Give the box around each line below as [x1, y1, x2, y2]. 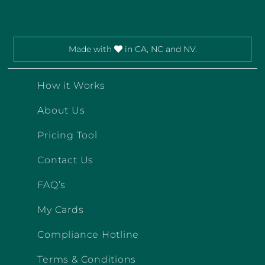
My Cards [37, 203, 84, 215]
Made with [68, 43, 114, 54]
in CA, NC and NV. [122, 43, 197, 54]
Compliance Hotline [37, 228, 140, 240]
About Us [37, 104, 85, 116]
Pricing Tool [37, 129, 98, 141]
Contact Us [37, 154, 94, 166]
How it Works [37, 79, 105, 91]
